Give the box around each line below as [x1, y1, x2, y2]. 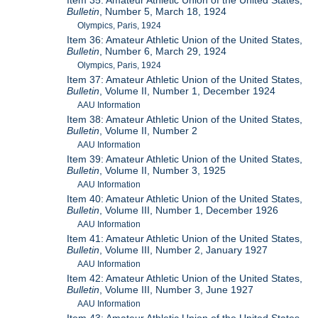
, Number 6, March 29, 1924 [99, 45, 227, 57]
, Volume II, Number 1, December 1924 [99, 85, 276, 97]
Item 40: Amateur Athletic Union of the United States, [67, 193, 303, 205]
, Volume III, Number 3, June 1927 [99, 284, 254, 296]
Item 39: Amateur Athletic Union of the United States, [67, 153, 303, 165]
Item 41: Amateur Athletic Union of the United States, [67, 233, 303, 245]
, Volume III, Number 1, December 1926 [99, 204, 279, 216]
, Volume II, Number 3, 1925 [99, 165, 226, 177]
